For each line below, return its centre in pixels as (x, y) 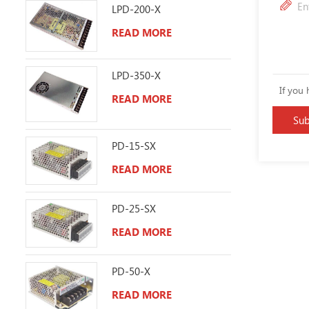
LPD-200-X (136, 9)
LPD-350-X (136, 75)
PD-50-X (131, 271)
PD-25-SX (133, 208)
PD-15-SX (133, 145)
